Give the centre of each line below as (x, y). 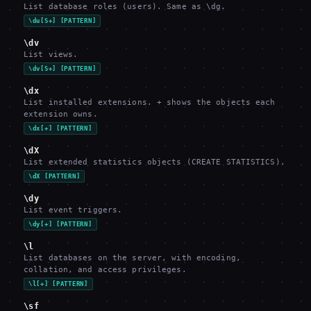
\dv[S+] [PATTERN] (62, 69)
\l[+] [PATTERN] (58, 284)
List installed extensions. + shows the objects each (150, 102)
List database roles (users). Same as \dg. (125, 7)
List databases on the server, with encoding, (132, 258)
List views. (51, 54)
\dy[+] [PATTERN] (60, 224)
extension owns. (61, 114)
